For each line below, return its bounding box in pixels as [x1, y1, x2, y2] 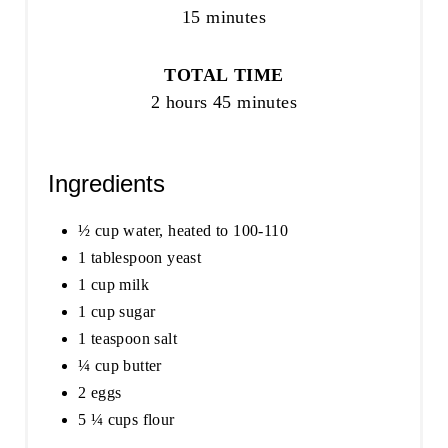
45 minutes [213, 91, 298, 112]
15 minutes [182, 6, 266, 27]
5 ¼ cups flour [77, 410, 175, 428]
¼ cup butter [77, 356, 162, 374]
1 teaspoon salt [77, 329, 177, 347]
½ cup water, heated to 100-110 [77, 221, 288, 239]
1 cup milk [77, 275, 149, 293]
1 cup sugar [77, 302, 156, 320]
